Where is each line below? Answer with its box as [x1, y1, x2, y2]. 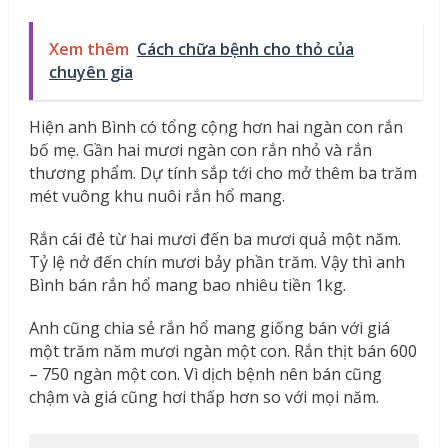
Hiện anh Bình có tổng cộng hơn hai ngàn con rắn [28, 115, 403, 138]
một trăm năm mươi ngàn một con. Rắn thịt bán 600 [28, 339, 417, 362]
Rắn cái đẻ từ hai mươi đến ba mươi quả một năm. [28, 227, 401, 250]
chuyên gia [48, 60, 133, 83]
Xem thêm [48, 37, 129, 60]
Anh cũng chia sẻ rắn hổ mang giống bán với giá [28, 316, 390, 339]
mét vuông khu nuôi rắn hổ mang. [28, 184, 285, 207]
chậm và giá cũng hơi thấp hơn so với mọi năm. [28, 385, 379, 408]
